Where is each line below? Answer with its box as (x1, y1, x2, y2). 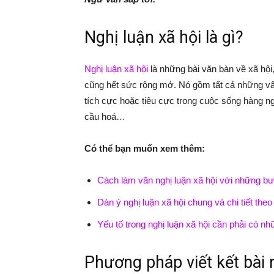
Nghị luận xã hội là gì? (84, 28, 243, 47)
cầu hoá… (84, 111, 125, 122)
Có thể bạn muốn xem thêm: (84, 143, 205, 154)
